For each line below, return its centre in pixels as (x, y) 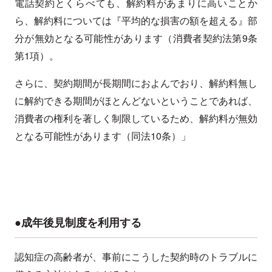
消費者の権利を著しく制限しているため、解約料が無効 (136, 118)
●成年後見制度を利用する (78, 223)
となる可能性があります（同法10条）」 (103, 136)
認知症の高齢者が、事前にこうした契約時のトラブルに (136, 257)
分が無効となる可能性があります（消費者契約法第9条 (136, 38)
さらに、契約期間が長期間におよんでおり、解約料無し (136, 83)
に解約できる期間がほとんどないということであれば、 (136, 101)
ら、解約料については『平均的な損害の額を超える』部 (136, 21)
